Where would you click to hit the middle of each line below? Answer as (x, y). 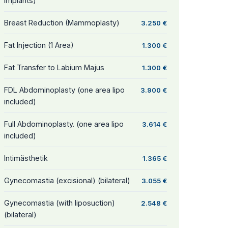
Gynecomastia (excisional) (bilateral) (67, 180)
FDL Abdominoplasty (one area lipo (64, 90)
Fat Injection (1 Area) (39, 45)
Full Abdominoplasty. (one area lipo (64, 124)
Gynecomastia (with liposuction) (60, 203)
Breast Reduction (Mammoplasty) (62, 23)
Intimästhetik (26, 158)
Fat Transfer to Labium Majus (54, 67)
